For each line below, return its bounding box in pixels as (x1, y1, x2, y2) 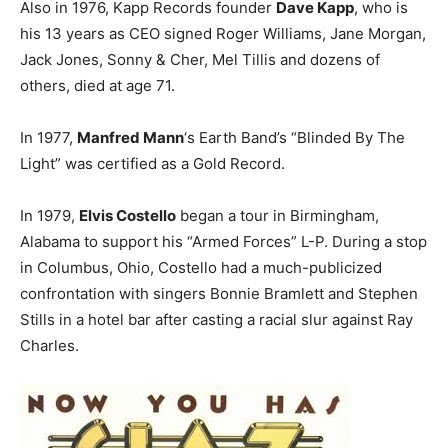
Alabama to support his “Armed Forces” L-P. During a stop (20, 232, 427, 251)
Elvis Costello (79, 206, 176, 225)
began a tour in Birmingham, (176, 206, 379, 225)
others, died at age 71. (20, 76, 175, 95)
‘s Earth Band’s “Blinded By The (184, 128, 405, 147)
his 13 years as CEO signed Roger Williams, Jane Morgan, (20, 24, 426, 43)
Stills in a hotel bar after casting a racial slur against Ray (20, 310, 413, 329)
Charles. (20, 336, 79, 355)
